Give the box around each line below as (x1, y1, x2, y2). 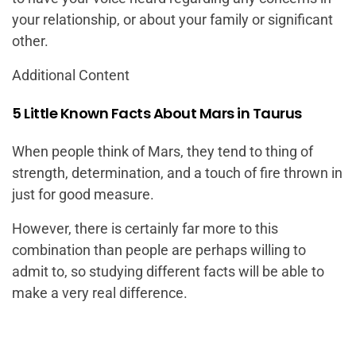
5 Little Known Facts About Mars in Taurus (12, 103, 302, 123)
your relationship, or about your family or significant (12, 11, 333, 28)
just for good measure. (12, 186, 154, 203)
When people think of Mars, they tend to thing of (12, 143, 313, 160)
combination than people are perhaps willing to (12, 242, 306, 258)
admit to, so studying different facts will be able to (12, 263, 324, 280)
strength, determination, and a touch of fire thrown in (12, 164, 342, 181)
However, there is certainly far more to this (12, 220, 278, 237)
